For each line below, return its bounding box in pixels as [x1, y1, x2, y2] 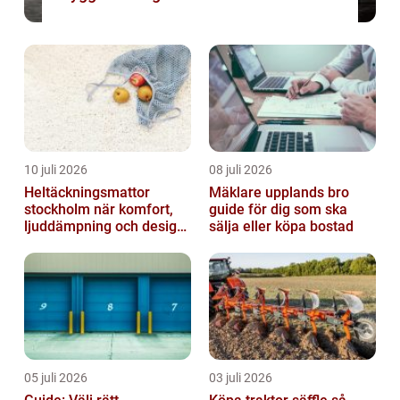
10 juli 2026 [24, 162, 87, 178]
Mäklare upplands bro [209, 184, 349, 202]
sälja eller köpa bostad [209, 218, 354, 236]
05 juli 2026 [24, 371, 87, 386]
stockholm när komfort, [24, 201, 94, 219]
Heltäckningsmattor [24, 184, 150, 202]
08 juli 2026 [209, 162, 272, 178]
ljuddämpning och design [24, 218, 185, 236]
